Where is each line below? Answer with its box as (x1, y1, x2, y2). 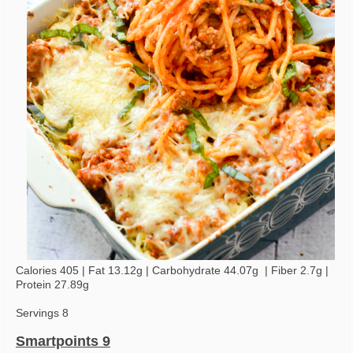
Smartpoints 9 (16, 333, 110, 350)
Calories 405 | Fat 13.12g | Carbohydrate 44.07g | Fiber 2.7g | (16, 264, 329, 277)
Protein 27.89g (16, 278, 89, 292)
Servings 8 (16, 307, 69, 320)
